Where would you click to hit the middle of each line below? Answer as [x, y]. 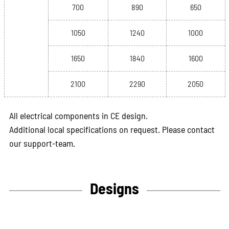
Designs [114, 188]
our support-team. [42, 143]
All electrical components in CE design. [78, 116]
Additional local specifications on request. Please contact [112, 129]
